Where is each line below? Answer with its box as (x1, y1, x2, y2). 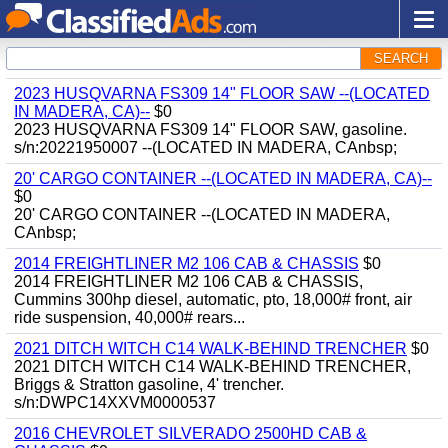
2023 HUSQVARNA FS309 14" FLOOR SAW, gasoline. (14, 121, 407, 138)
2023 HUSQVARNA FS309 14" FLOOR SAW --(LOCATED (14, 85, 430, 102)
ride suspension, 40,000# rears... (14, 309, 245, 326)
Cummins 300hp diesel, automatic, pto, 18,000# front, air (14, 291, 412, 308)
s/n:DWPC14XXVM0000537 (14, 394, 216, 411)
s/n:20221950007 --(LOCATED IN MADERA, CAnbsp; (14, 139, 397, 156)
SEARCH (374, 51, 428, 66)
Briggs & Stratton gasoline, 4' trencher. (14, 376, 284, 393)
